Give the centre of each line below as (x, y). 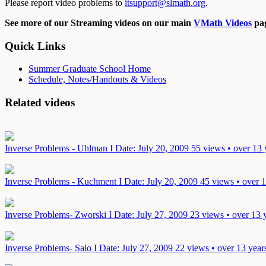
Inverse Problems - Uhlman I (60, 148)
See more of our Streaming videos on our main (99, 23)
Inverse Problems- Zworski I (59, 214)
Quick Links (35, 46)
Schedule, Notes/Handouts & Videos (97, 80)
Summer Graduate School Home (90, 69)
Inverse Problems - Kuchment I (64, 181)
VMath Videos (223, 23)
